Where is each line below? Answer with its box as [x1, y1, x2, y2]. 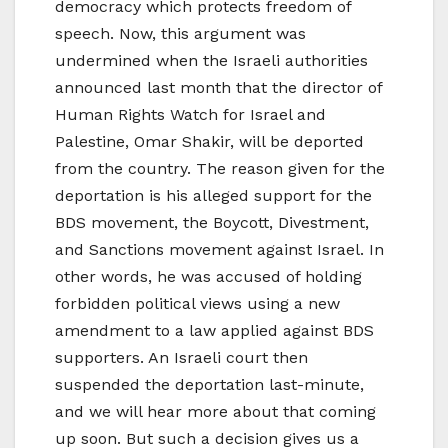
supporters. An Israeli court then [55, 347, 308, 367]
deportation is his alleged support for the [55, 185, 372, 205]
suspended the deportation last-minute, [55, 374, 364, 394]
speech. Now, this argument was [55, 23, 306, 43]
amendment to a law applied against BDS [55, 320, 374, 340]
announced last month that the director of [55, 77, 382, 97]
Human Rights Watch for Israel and [55, 104, 326, 124]
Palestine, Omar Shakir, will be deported [55, 131, 364, 151]
